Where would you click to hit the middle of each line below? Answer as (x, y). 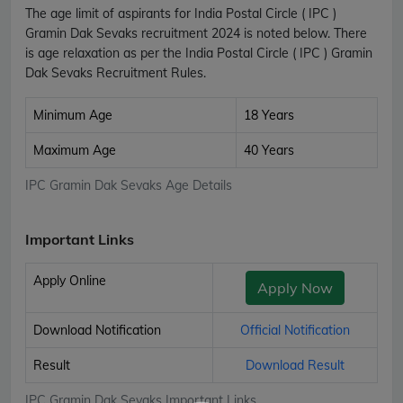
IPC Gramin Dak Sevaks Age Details (129, 185)
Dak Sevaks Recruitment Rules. (116, 72)
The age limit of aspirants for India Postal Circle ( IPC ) (181, 13)
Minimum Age (73, 115)
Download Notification (97, 330)
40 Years (269, 150)
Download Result (295, 365)
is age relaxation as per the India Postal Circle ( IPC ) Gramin (199, 53)
